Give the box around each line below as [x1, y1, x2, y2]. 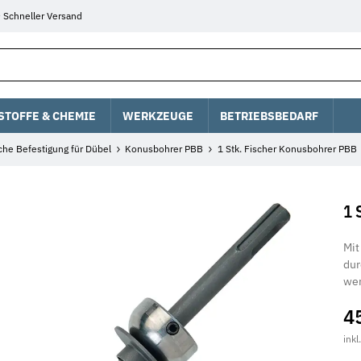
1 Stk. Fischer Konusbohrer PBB [217, 143, 357, 156]
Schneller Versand [3, 10, 83, 23]
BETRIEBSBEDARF [219, 106, 318, 123]
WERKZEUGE [122, 106, 194, 123]
